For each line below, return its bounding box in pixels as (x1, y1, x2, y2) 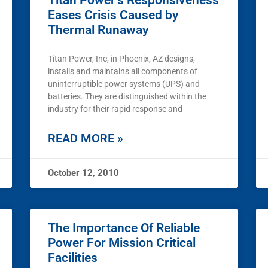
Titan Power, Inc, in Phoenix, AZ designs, (48, 54, 195, 64)
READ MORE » (48, 131, 123, 146)
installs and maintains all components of (48, 66, 197, 77)
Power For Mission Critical (48, 236, 196, 251)
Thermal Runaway (48, 23, 148, 38)
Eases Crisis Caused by (48, 8, 178, 23)
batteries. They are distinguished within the (48, 92, 206, 102)
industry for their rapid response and (48, 104, 182, 114)
